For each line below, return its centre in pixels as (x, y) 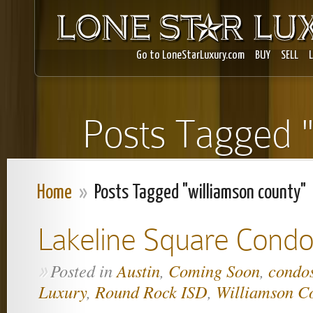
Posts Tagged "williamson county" (198, 193)
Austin (138, 271)
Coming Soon (214, 271)
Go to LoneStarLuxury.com (190, 56)
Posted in (83, 271)
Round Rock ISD (151, 292)
